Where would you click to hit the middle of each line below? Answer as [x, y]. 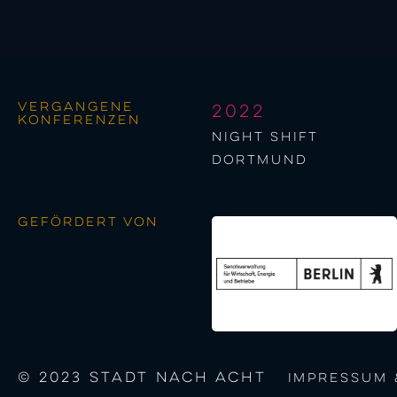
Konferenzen [79, 121]
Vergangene [76, 108]
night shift [265, 138]
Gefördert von [88, 223]
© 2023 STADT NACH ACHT [146, 378]
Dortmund [260, 161]
